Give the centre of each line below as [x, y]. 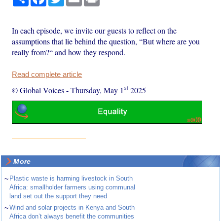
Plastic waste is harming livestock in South [71, 179]
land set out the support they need [58, 196]
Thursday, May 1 [97, 90]
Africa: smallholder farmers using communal [73, 187]
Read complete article [47, 74]
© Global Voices [38, 90]
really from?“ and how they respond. [69, 52]
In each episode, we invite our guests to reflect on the [94, 30]
